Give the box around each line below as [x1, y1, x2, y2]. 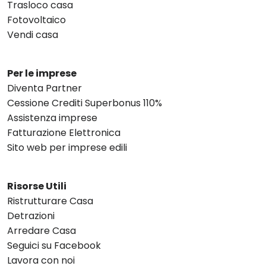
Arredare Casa [7, 224, 76, 238]
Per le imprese [7, 66, 77, 81]
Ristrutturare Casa [7, 194, 93, 208]
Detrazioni [7, 209, 55, 223]
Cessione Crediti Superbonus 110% [7, 96, 162, 110]
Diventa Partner [7, 81, 82, 96]
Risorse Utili [7, 179, 66, 194]
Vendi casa [7, 28, 58, 42]
